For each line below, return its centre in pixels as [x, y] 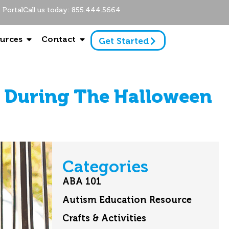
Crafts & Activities [104, 219]
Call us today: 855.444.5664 [72, 10]
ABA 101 [82, 182]
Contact [59, 39]
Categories [105, 167]
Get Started [124, 41]
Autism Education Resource [127, 200]
